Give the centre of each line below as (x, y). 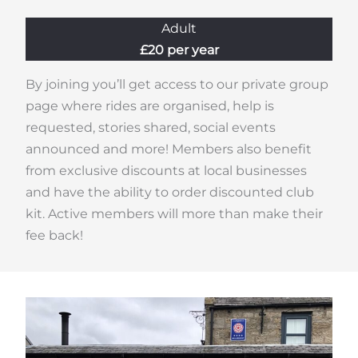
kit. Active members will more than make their (174, 213)
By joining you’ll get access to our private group (177, 84)
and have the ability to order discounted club (170, 192)
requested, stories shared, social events (151, 127)
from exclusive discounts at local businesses (166, 170)
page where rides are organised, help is (150, 105)
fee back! (54, 235)
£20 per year (179, 50)
